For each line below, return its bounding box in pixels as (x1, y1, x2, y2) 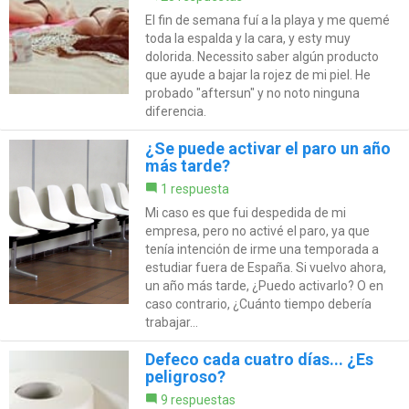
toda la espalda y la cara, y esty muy (144, 31, 351, 47)
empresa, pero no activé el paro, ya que (144, 224, 370, 239)
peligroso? (144, 367, 225, 387)
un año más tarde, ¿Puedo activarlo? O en (144, 278, 383, 294)
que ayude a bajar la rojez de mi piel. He (144, 68, 371, 83)
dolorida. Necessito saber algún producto (144, 49, 379, 65)
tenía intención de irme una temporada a (144, 242, 379, 257)
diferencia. (144, 104, 206, 120)
